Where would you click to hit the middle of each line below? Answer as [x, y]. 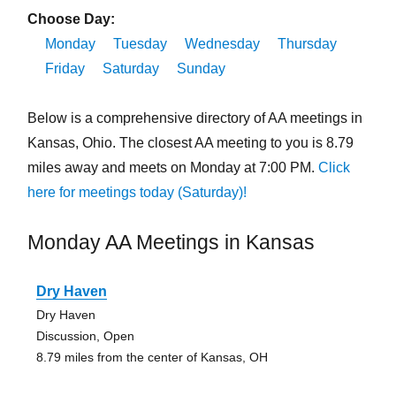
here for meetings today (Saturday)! [137, 193]
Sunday [201, 69]
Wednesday [222, 44]
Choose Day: [71, 19]
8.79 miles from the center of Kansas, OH [152, 358]
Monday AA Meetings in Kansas [171, 243]
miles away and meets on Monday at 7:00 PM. [172, 168]
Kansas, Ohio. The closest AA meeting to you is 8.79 [190, 143]
